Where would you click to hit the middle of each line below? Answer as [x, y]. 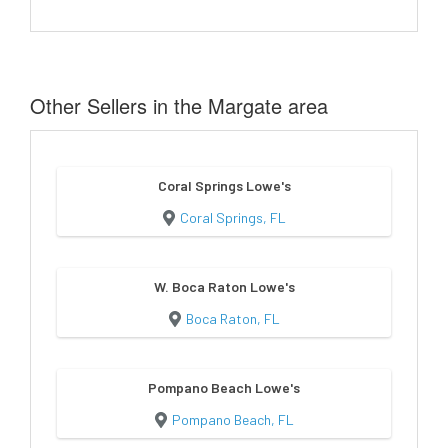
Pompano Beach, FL [232, 419]
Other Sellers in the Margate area [179, 105]
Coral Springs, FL [232, 217]
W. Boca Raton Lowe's [224, 286]
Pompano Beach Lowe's [224, 387]
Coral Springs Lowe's [224, 185]
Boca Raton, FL [232, 318]
